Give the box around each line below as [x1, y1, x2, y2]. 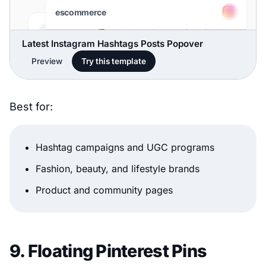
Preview [31, 56, 62, 66]
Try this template [81, 56, 146, 66]
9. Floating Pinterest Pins [9, 240, 207, 262]
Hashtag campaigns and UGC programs [36, 141, 214, 154]
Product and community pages [36, 184, 173, 197]
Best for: [9, 100, 53, 113]
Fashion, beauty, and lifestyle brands [36, 163, 199, 175]
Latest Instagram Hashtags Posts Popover [22, 38, 203, 50]
